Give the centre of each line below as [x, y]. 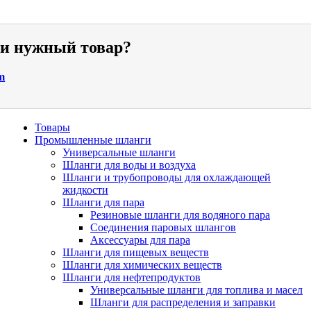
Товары [52, 127]
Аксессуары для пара [140, 239]
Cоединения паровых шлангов [163, 227]
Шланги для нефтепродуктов [132, 277]
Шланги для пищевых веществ [136, 252]
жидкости [85, 190]
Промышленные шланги [93, 140]
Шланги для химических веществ [142, 264]
